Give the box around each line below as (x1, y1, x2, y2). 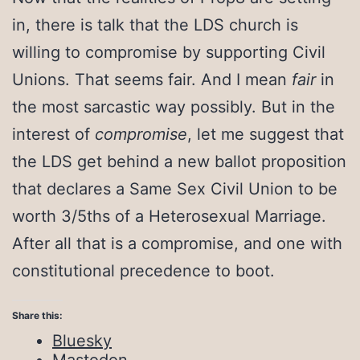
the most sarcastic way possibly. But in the (12, 96, 335, 117)
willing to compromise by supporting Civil (12, 42, 325, 62)
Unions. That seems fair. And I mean (12, 69, 292, 89)
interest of (12, 124, 95, 144)
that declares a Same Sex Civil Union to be (12, 178, 337, 198)
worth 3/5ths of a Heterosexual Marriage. (12, 206, 326, 226)
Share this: (12, 309, 63, 322)
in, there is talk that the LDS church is (12, 14, 298, 35)
